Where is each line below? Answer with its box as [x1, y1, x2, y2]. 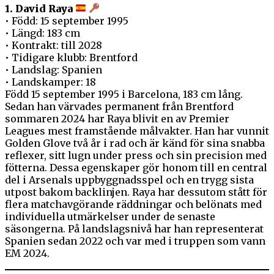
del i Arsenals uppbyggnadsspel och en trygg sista [5, 173, 254, 186]
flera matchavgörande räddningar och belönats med [5, 198, 262, 210]
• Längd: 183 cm [5, 26, 80, 39]
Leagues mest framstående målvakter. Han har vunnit [5, 124, 269, 137]
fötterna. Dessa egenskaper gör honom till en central [5, 161, 267, 174]
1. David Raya [5, 2, 73, 15]
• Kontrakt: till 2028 [5, 39, 102, 51]
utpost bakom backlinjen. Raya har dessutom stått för [5, 185, 267, 198]
